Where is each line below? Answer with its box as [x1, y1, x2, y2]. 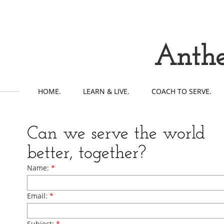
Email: [27, 191, 49, 201]
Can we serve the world [27, 125, 205, 143]
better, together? [27, 144, 146, 163]
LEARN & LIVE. [82, 86, 129, 96]
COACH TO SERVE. [151, 86, 211, 96]
